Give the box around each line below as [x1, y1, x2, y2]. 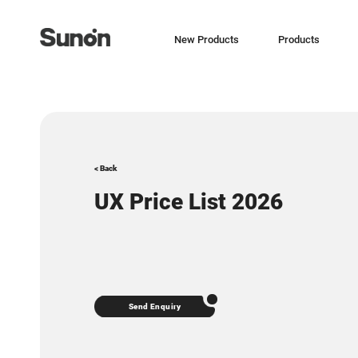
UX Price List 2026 [94, 189, 284, 216]
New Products [173, 34, 239, 46]
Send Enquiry [129, 302, 181, 312]
